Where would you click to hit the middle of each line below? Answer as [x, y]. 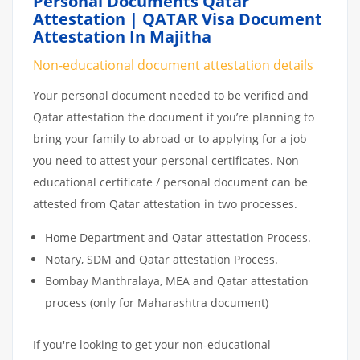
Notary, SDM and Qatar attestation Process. [162, 259]
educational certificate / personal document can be [170, 182]
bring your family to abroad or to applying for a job [170, 138]
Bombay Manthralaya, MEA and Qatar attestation [177, 280]
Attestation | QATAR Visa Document [178, 18]
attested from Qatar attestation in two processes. [167, 203]
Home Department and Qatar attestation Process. [178, 237]
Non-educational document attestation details [173, 65]
